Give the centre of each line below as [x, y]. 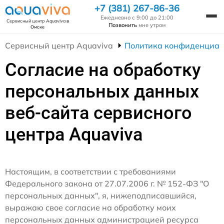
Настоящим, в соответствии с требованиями [90, 172]
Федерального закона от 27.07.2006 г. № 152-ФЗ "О [107, 184]
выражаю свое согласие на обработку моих [90, 208]
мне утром [151, 25]
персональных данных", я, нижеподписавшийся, [101, 196]
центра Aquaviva [74, 135]
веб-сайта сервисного [98, 113]
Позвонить [123, 25]
